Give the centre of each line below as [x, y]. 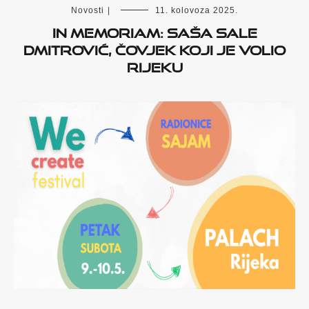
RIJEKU [154, 65]
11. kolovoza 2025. [197, 11]
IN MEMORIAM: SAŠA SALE [154, 31]
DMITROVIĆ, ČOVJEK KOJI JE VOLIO [154, 48]
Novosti [88, 11]
